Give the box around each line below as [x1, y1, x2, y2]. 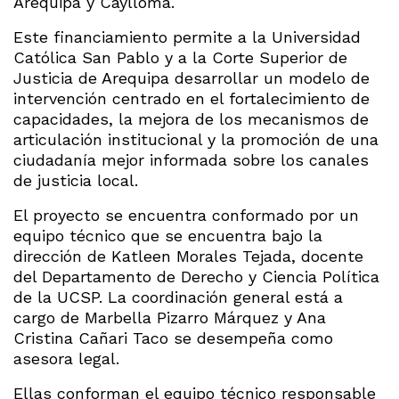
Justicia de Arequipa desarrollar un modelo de [13, 68, 370, 87]
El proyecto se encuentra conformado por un [13, 205, 359, 224]
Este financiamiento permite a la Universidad [13, 27, 361, 46]
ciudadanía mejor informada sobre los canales [13, 150, 369, 169]
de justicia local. [13, 170, 138, 190]
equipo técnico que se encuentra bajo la [13, 225, 322, 245]
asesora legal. [13, 348, 119, 368]
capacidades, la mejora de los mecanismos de [13, 109, 369, 128]
